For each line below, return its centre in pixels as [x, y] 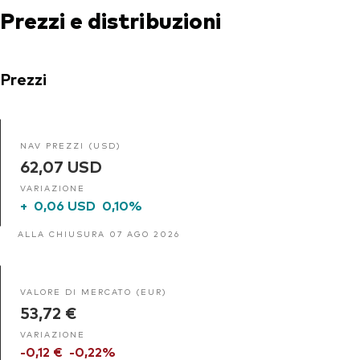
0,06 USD [65, 205]
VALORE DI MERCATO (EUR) [94, 291]
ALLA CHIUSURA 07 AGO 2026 [99, 233]
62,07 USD [61, 166]
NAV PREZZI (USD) [71, 145]
